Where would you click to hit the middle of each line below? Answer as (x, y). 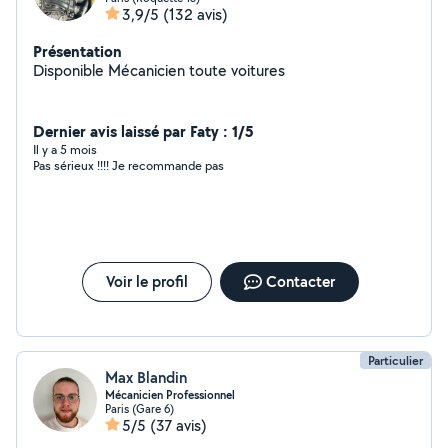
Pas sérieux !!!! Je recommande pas (128, 165)
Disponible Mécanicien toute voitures (196, 70)
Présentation (77, 51)
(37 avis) (178, 425)
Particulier (395, 360)
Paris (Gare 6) (139, 408)
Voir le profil (146, 281)
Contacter (300, 281)
